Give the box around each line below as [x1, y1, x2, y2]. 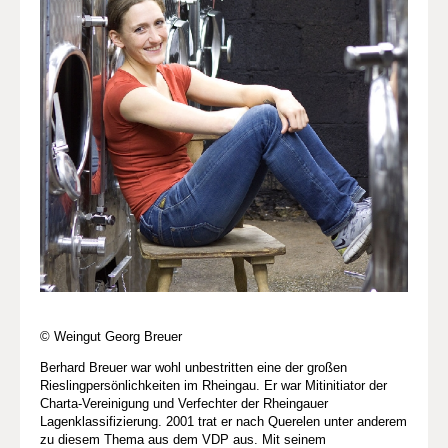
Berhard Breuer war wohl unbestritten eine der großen [40, 359, 347, 375]
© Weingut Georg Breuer [40, 328, 182, 344]
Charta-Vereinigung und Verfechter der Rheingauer [40, 395, 328, 411]
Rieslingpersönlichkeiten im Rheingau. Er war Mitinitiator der [40, 377, 387, 393]
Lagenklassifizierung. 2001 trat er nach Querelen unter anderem [40, 413, 407, 429]
